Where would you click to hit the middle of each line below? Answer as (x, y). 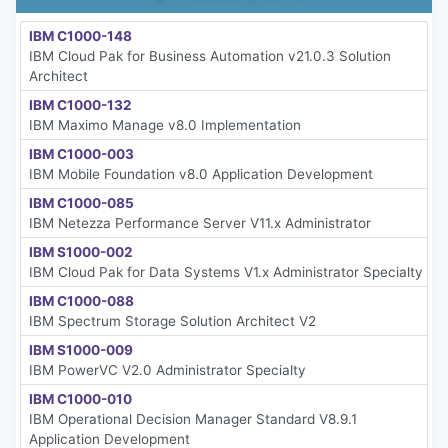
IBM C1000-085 (81, 203)
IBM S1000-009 (81, 350)
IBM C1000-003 (81, 154)
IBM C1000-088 (81, 301)
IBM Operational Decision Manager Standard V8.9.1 (193, 419)
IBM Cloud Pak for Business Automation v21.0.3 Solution (210, 56)
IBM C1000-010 (80, 399)
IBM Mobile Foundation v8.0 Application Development (201, 174)
